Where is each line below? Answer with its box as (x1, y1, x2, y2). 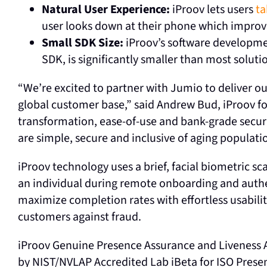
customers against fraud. (17, 209, 141, 225)
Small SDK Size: (41, 35, 123, 51)
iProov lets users (169, 1, 256, 18)
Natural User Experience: (41, 1, 170, 18)
